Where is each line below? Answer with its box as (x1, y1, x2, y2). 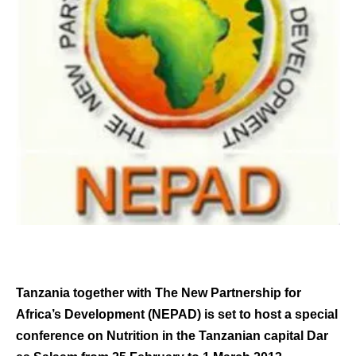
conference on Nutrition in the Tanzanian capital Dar (16, 329, 328, 342)
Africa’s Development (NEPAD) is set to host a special (16, 308, 338, 321)
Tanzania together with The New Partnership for (16, 286, 301, 300)
